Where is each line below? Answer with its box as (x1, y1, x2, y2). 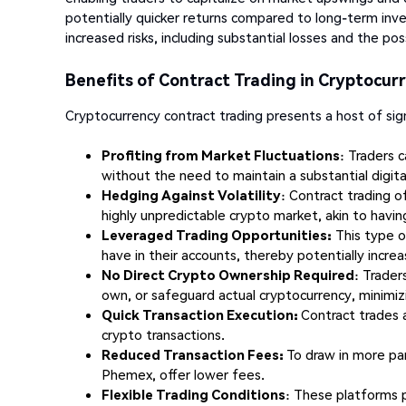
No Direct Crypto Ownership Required (101, 265, 354, 284)
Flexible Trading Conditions (101, 384, 285, 403)
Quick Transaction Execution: (101, 304, 301, 324)
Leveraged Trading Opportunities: (101, 225, 332, 244)
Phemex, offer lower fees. (101, 364, 265, 383)
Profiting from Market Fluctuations (101, 145, 340, 164)
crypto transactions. (101, 324, 225, 343)
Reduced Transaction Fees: (101, 344, 286, 363)
